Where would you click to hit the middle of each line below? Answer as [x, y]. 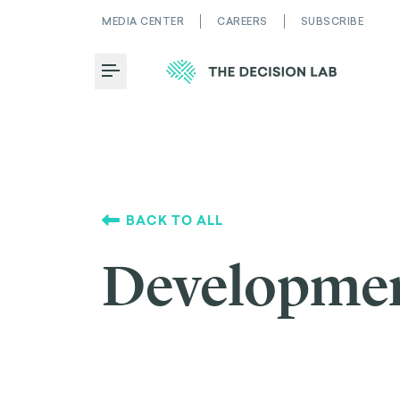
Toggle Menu [156, 81]
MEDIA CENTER [143, 21]
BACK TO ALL [175, 220]
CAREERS [242, 21]
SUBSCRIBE [332, 21]
